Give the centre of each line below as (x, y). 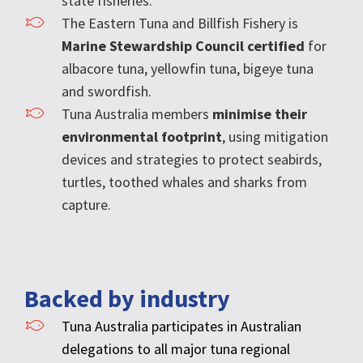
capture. (86, 204)
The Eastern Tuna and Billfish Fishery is (180, 23)
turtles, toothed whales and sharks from (184, 181)
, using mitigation (275, 136)
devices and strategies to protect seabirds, (192, 159)
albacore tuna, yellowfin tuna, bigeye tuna (188, 68)
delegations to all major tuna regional (176, 348)
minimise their (260, 113)
